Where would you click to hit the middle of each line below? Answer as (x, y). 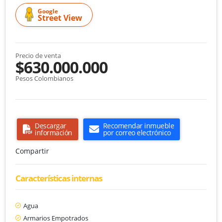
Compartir (32, 151)
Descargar (51, 125)
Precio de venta (38, 55)
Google (48, 11)
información (54, 132)
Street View (60, 18)
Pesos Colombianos (44, 78)
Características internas (59, 178)
